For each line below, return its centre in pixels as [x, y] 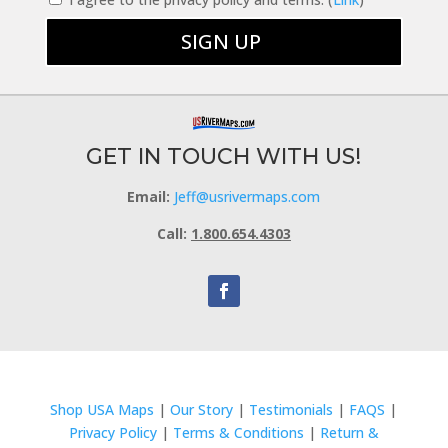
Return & [349, 433]
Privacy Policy [112, 433]
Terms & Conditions [238, 433]
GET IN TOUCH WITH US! [224, 157]
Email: [149, 197]
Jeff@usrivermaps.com [247, 197]
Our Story [202, 410]
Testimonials [291, 410]
